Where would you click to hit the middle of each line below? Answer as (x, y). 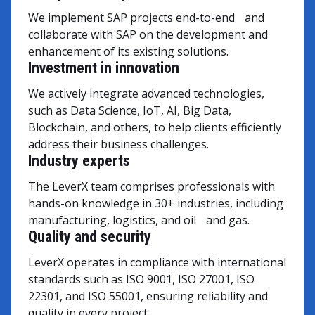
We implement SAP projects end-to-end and (146, 17)
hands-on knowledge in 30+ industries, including (156, 203)
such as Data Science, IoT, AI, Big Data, (130, 110)
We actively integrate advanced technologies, (146, 93)
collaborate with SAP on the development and (148, 34)
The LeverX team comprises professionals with (152, 186)
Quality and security (90, 236)
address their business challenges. (118, 144)
